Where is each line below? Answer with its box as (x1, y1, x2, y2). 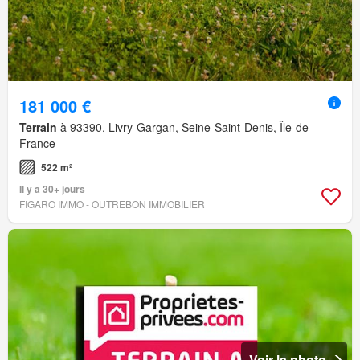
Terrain (19, 118, 57, 135)
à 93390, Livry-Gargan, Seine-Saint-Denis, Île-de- (57, 118, 313, 135)
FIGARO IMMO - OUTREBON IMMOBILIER (19, 196, 205, 211)
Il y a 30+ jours (19, 181, 85, 196)
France (19, 134, 55, 151)
